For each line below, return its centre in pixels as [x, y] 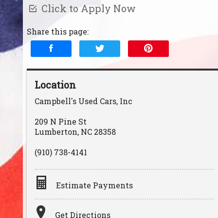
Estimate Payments [94, 185]
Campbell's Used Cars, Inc [83, 101]
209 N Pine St [61, 121]
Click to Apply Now [87, 8]
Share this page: [58, 31]
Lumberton [56, 131]
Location [55, 84]
